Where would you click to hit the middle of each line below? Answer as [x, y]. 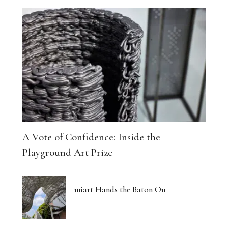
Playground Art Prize [67, 152]
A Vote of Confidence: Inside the [91, 137]
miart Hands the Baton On [120, 189]
